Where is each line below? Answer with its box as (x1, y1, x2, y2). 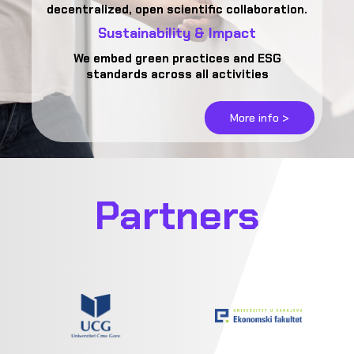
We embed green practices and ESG (73, 50, 281, 66)
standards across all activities (85, 66, 269, 82)
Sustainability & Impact (98, 23, 256, 43)
